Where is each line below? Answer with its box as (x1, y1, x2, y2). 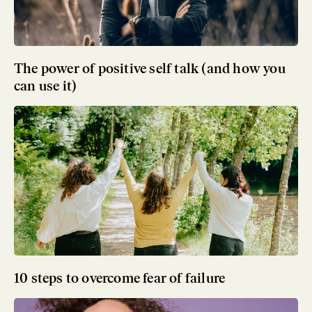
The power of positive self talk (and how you (14, 60, 286, 77)
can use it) (14, 77, 77, 95)
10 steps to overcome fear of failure (14, 270, 226, 287)
